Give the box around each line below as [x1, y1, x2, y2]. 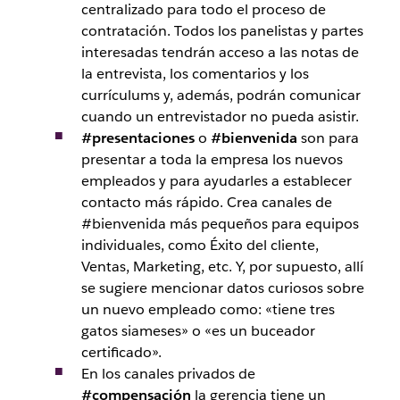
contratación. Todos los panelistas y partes [80, 21, 363, 40]
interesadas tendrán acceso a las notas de [80, 42, 359, 62]
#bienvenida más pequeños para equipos [80, 213, 359, 233]
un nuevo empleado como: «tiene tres [80, 299, 335, 319]
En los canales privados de [80, 363, 255, 383]
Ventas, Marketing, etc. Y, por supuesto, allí [80, 256, 363, 276]
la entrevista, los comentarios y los [80, 63, 309, 83]
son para [296, 128, 359, 147]
